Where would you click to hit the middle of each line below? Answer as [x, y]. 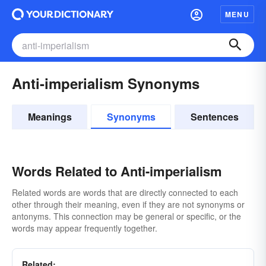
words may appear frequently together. [85, 228]
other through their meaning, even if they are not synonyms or [128, 204]
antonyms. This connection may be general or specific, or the [126, 216]
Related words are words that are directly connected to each [125, 192]
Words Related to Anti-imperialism [117, 171]
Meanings [50, 117]
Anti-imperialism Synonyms [106, 83]
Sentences [214, 117]
